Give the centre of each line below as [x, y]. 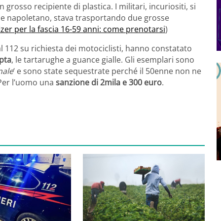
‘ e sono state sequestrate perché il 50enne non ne [107, 71]
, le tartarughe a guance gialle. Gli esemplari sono [103, 60]
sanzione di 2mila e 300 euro [109, 83]
